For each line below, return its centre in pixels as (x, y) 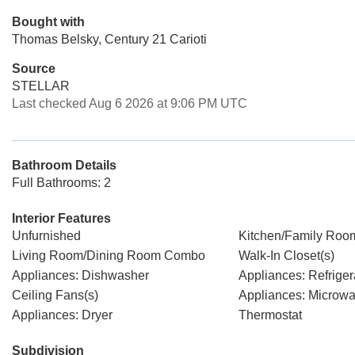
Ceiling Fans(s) (55, 295)
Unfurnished (46, 236)
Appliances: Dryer (62, 315)
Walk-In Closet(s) (286, 256)
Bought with (48, 22)
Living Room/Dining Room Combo (109, 256)
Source (34, 69)
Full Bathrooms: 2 (61, 183)
